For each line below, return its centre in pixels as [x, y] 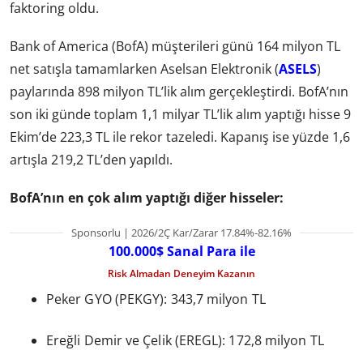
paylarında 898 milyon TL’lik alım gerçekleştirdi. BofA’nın [179, 92]
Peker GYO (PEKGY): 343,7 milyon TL [156, 299]
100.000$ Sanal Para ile [181, 251]
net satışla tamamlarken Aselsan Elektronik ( [144, 69]
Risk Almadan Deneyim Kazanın [181, 273]
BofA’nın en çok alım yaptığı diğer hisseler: [147, 198]
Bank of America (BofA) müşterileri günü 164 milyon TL [175, 47]
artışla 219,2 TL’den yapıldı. [91, 160]
